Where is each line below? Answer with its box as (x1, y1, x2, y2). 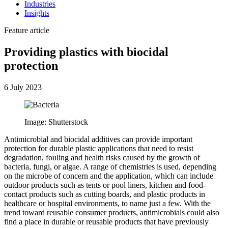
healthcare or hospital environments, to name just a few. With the (4, 198, 211, 208)
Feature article (4, 26, 49, 35)
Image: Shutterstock (24, 117, 88, 126)
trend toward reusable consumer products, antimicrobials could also (4, 208, 219, 217)
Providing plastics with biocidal (4, 45, 168, 59)
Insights (24, 9, 49, 17)
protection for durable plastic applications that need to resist (4, 144, 193, 153)
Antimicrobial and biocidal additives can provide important (4, 134, 192, 144)
